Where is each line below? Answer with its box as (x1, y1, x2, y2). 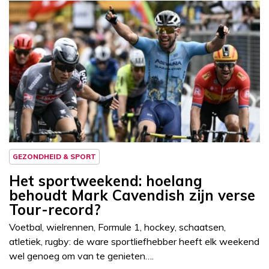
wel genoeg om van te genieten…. (9, 250, 154, 262)
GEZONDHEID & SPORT (13, 152, 96, 162)
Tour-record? (9, 201, 101, 219)
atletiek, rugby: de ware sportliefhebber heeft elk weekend (9, 235, 259, 248)
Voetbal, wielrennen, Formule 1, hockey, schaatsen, (9, 221, 226, 234)
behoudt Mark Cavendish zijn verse (9, 186, 255, 205)
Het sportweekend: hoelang (9, 172, 202, 190)
